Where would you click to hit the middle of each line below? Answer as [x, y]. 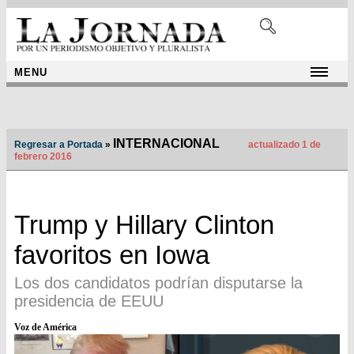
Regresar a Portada [58, 145]
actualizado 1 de [283, 145]
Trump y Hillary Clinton [144, 225]
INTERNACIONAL [166, 144]
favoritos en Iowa [112, 255]
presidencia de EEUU [89, 301]
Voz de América [45, 328]
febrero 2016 [43, 157]
